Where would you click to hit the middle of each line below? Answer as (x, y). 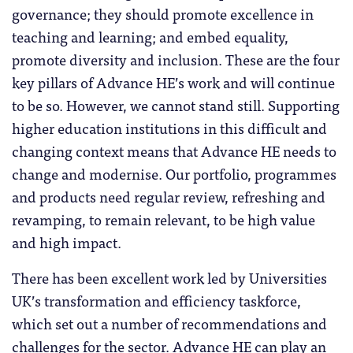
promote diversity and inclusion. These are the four (176, 59)
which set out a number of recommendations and (169, 323)
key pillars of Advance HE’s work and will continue (173, 82)
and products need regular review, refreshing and (169, 196)
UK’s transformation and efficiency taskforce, (156, 300)
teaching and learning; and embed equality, (150, 36)
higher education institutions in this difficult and (169, 127)
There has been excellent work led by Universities (169, 277)
